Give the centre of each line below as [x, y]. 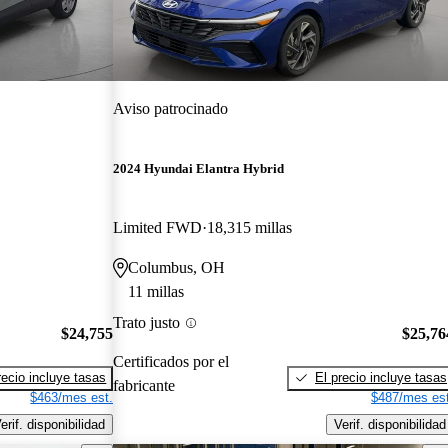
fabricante [144, 385]
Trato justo [147, 323]
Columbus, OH [177, 268]
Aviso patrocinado [171, 108]
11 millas [156, 292]
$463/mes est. [72, 397]
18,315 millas [250, 228]
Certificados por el [171, 361]
